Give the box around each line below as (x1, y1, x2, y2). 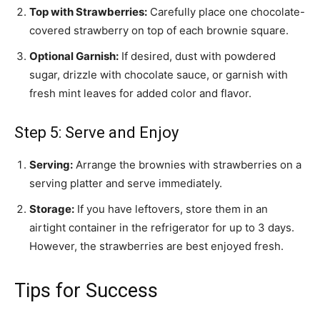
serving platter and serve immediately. (29, 176, 222, 191)
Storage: (29, 202, 74, 216)
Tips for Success (14, 279, 158, 303)
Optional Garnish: (29, 49, 119, 64)
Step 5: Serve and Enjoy (14, 124, 179, 142)
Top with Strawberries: (29, 5, 147, 19)
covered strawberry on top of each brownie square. (29, 24, 289, 38)
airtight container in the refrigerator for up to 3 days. (29, 221, 294, 235)
